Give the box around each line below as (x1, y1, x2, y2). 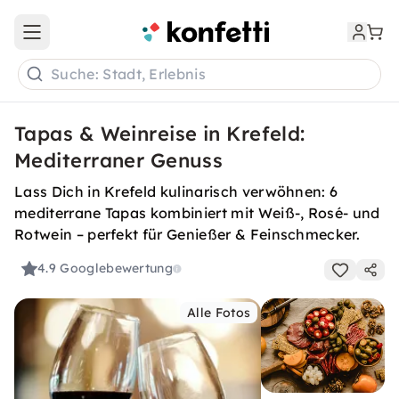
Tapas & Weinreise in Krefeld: (14, 121, 305, 146)
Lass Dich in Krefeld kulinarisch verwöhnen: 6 (14, 183, 338, 200)
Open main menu (30, 31, 137, 48)
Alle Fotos (187, 305, 251, 321)
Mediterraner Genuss (14, 148, 224, 173)
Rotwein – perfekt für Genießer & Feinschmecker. (14, 225, 361, 243)
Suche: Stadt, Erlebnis (51, 65, 207, 84)
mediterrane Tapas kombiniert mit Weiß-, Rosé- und (14, 204, 380, 222)
